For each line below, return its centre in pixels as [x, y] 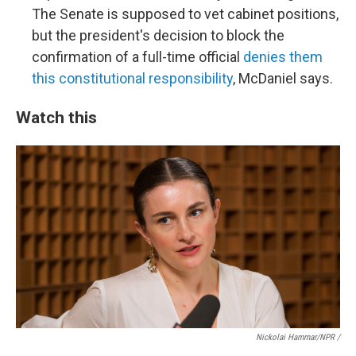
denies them [283, 57]
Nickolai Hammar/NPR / [298, 337]
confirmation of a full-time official [137, 57]
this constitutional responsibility [132, 79]
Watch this [56, 118]
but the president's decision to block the [158, 36]
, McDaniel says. [283, 79]
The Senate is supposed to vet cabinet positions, [185, 14]
